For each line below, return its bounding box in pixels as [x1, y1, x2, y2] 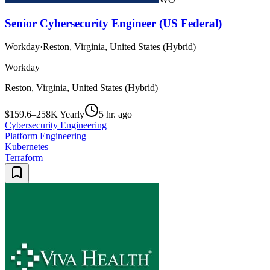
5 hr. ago [99, 108, 132, 119]
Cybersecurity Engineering [5, 119, 107, 130]
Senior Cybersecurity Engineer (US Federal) [5, 16, 222, 30]
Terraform [5, 152, 43, 163]
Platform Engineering [5, 130, 86, 141]
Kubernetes [5, 141, 48, 152]
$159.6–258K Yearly [5, 108, 84, 119]
